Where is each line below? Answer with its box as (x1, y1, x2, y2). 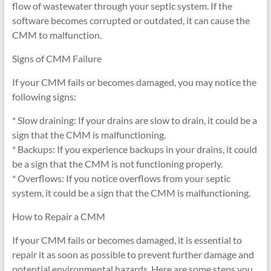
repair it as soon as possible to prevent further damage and (11, 249, 254, 260)
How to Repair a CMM (11, 211, 105, 222)
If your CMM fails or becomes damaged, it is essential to (11, 234, 242, 246)
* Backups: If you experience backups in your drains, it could (11, 143, 257, 155)
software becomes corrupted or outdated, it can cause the (11, 15, 250, 26)
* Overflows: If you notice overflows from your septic (11, 172, 230, 184)
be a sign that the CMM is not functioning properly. (11, 158, 223, 169)
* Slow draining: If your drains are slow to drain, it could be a (11, 114, 257, 126)
